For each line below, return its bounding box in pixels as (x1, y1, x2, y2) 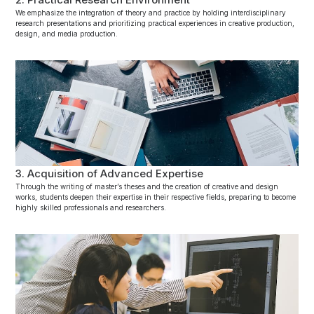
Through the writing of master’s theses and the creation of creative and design (15, 182, 279, 191)
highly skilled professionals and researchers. (15, 203, 167, 212)
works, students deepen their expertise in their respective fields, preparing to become (15, 193, 296, 202)
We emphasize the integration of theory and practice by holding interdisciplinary (15, 8, 287, 17)
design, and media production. (15, 29, 118, 38)
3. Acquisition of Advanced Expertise (15, 167, 204, 181)
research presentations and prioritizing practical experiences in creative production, (15, 18, 295, 27)
